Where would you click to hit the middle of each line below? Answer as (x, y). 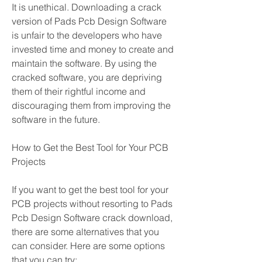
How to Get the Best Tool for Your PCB (90, 147)
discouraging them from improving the (91, 105)
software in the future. (56, 119)
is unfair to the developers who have (87, 35)
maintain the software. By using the (84, 63)
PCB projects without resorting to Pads (92, 204)
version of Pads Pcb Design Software (89, 21)
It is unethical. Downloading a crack (87, 7)
